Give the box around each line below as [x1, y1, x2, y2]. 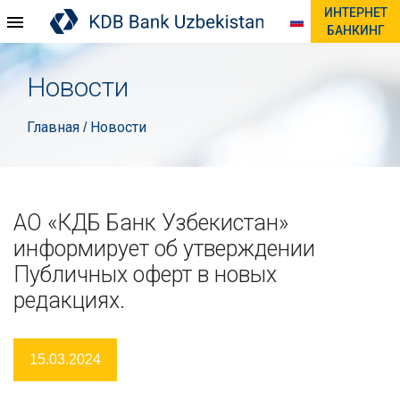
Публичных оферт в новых [13, 262, 277, 287]
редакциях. [13, 287, 125, 313]
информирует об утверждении [13, 236, 315, 262]
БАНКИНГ [326, 23, 385, 37]
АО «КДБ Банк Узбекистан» [13, 210, 288, 236]
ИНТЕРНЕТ [323, 5, 387, 20]
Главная [27, 119, 83, 136]
